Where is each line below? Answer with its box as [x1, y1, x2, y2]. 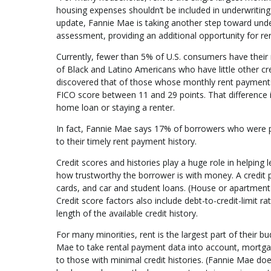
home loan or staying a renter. [56, 101, 175, 113]
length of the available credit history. [56, 207, 198, 219]
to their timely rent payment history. [56, 135, 197, 147]
